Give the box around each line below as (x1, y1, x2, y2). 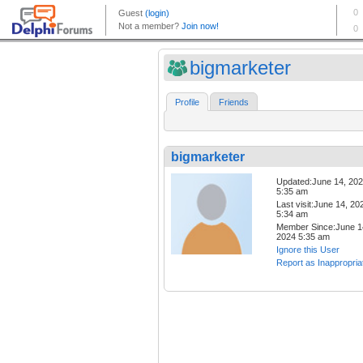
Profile (175, 97, 199, 108)
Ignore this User (276, 245, 340, 255)
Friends (219, 97, 249, 108)
